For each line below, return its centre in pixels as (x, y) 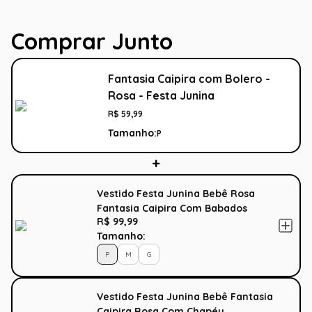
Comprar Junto (92, 41)
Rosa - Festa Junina (161, 95)
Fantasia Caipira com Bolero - (189, 79)
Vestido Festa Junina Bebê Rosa (176, 194)
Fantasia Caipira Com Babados (172, 208)
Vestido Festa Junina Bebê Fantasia (185, 297)
